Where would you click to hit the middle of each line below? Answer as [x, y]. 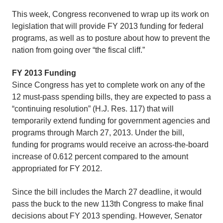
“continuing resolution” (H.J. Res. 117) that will [93, 109]
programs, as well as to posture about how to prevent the [111, 38]
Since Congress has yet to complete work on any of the [109, 85]
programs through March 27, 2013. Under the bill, [98, 133]
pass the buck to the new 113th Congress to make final [108, 204]
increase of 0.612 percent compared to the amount [100, 157]
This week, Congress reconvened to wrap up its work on [111, 14]
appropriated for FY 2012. [57, 169]
